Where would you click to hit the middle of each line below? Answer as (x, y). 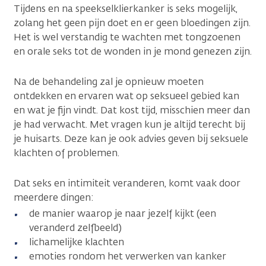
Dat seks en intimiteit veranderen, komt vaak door (127, 183)
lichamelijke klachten (77, 242)
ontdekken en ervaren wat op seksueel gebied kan (126, 96)
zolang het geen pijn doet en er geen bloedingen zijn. (132, 23)
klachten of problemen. (66, 153)
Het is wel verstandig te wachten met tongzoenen (127, 37)
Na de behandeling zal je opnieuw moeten (109, 81)
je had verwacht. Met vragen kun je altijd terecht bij (129, 124)
